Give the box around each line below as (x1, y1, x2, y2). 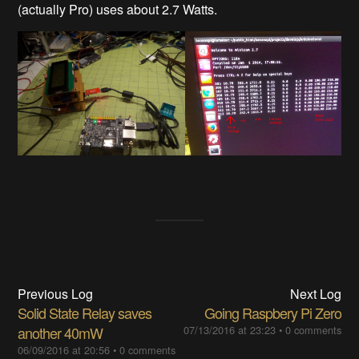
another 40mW (18, 322, 103, 344)
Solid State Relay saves (18, 302, 152, 324)
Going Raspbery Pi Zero (204, 302, 341, 324)
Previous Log (18, 284, 94, 304)
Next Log (289, 284, 341, 304)
